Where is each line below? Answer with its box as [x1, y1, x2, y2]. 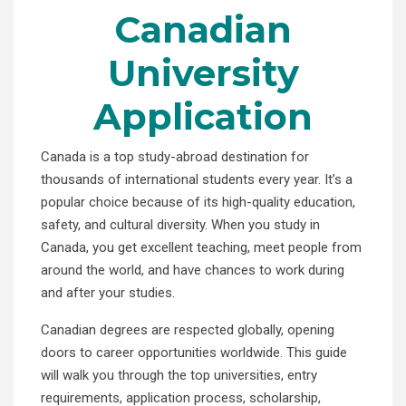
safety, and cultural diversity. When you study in [41, 216, 320, 233]
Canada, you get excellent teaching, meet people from [41, 238, 362, 256]
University [107, 50, 299, 95]
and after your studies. [41, 284, 175, 301]
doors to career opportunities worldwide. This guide [41, 343, 347, 361]
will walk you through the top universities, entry [41, 366, 317, 383]
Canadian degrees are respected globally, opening [41, 321, 334, 338]
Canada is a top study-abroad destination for [41, 148, 309, 165]
